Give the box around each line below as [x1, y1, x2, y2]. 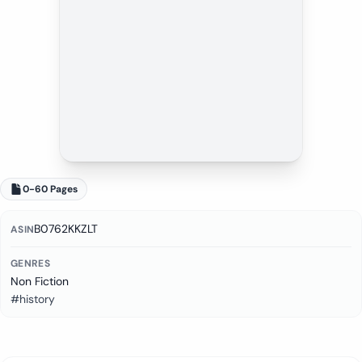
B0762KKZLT [34, 221, 99, 236]
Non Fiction [11, 274, 69, 288]
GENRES [11, 257, 50, 270]
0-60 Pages [23, 183, 78, 196]
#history [11, 292, 55, 306]
